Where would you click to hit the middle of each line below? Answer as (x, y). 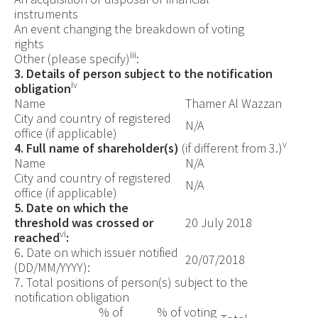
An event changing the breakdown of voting (129, 28)
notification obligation (71, 297)
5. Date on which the (71, 207)
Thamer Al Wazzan (233, 103)
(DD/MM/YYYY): (52, 267)
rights (29, 43)
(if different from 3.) (230, 148)
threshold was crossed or (83, 222)
